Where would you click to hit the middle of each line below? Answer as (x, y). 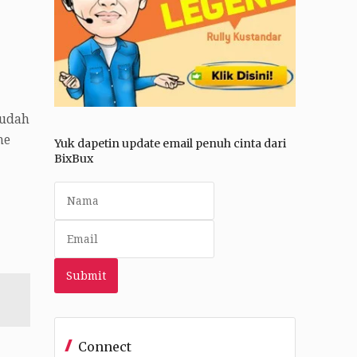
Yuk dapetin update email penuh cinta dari (170, 144)
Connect (104, 346)
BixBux (73, 159)
